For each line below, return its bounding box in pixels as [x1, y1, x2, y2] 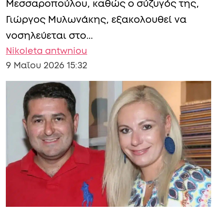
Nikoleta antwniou [6, 46, 87, 56]
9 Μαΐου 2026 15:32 [6, 61, 87, 70]
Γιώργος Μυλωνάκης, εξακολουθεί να [6, 15, 186, 25]
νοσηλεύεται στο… [6, 31, 93, 41]
